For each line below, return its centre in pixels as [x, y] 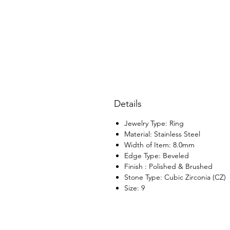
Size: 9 [135, 188]
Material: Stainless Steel [162, 134]
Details [128, 104]
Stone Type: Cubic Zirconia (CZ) [175, 177]
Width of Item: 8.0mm [159, 145]
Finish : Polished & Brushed [168, 166]
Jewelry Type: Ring [154, 123]
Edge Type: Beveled [157, 156]
